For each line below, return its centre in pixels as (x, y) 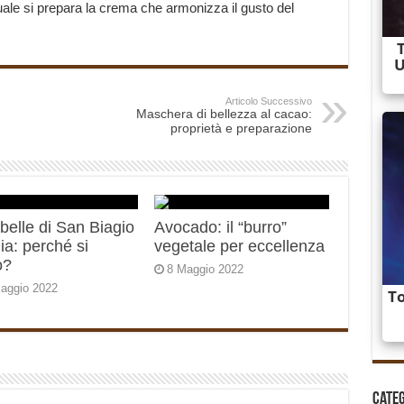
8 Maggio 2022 (206, 270)
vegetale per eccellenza (240, 247)
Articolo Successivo (268, 101)
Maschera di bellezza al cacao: (224, 114)
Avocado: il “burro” (221, 228)
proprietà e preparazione (241, 129)
